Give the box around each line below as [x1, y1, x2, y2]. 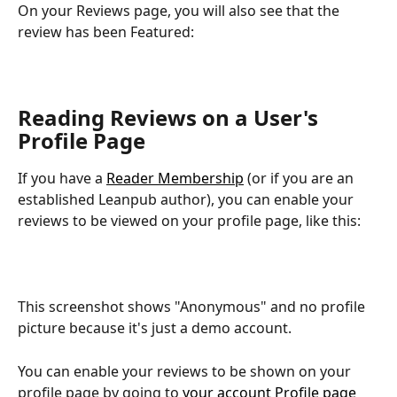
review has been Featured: [18, 21, 194, 42]
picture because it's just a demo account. [18, 318, 292, 339]
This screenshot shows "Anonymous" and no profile [18, 297, 369, 317]
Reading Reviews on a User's [18, 103, 323, 133]
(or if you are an [244, 168, 357, 189]
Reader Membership [106, 168, 244, 189]
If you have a [18, 168, 106, 189]
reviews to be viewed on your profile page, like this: [18, 211, 361, 231]
